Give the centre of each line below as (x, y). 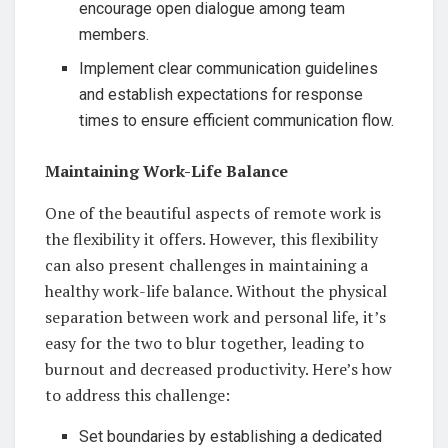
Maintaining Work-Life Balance (166, 171)
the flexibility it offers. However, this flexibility (211, 239)
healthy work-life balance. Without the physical (216, 291)
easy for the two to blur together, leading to (204, 343)
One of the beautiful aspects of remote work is (213, 213)
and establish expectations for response (221, 95)
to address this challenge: (137, 395)
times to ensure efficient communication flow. (237, 121)
